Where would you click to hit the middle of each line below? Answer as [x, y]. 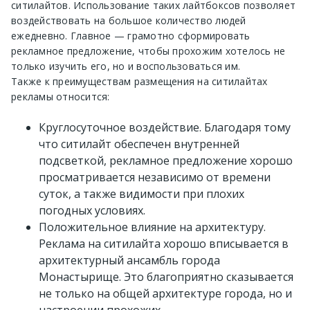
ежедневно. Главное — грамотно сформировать [131, 36]
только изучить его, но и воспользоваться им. [126, 66]
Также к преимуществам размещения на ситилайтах [139, 82]
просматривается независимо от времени [155, 177]
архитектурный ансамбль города [129, 261]
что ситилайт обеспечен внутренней [139, 144]
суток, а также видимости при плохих [142, 194]
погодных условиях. [92, 211]
